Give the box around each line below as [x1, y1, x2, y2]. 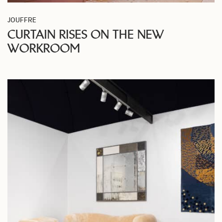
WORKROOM [7, 41, 80, 56]
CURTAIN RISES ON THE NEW [7, 27, 164, 42]
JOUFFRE [7, 15, 36, 24]
